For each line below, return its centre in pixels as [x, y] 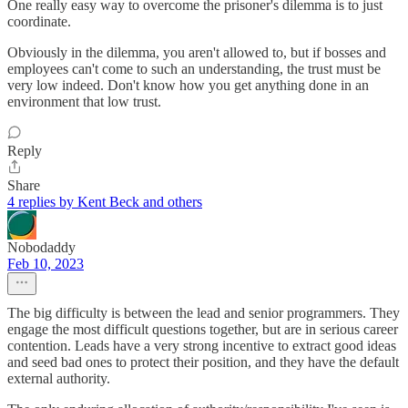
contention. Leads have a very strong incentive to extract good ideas [202, 345]
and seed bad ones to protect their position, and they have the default [203, 362]
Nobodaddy [41, 247]
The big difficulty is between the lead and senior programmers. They [204, 312]
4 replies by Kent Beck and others [105, 201]
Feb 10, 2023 [46, 263]
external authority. [59, 378]
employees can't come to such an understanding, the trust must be [194, 68]
